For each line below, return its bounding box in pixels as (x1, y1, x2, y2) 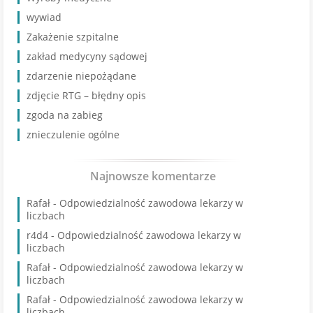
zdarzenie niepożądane (27, 69, 136, 82)
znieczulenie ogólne (27, 128, 119, 141)
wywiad (27, 10, 61, 24)
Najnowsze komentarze (90, 168, 216, 184)
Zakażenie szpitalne (27, 30, 119, 43)
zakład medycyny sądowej (27, 50, 147, 63)
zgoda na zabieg (27, 108, 103, 122)
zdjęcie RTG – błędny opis (27, 89, 146, 102)
